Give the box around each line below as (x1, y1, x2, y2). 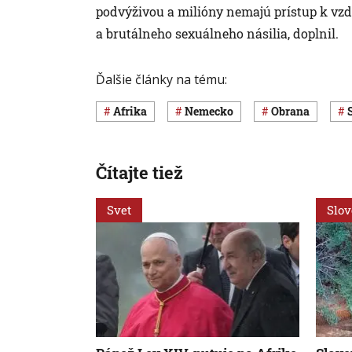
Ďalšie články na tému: (96, 70, 227, 88)
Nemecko (193, 104, 233, 119)
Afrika (121, 104, 147, 119)
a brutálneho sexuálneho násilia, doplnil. (96, 24, 339, 42)
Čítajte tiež (96, 160, 183, 184)
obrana (279, 104, 310, 119)
